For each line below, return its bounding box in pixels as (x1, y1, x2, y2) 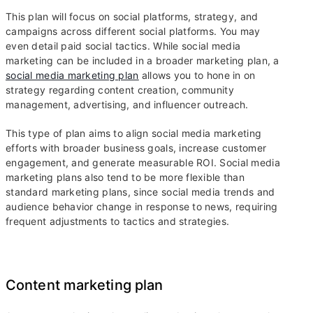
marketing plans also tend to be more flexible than (6, 171, 245, 184)
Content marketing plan (6, 277, 163, 294)
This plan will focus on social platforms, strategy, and (6, 10, 259, 23)
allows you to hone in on (138, 69, 256, 82)
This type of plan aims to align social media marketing (6, 127, 262, 140)
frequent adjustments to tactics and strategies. (6, 215, 233, 228)
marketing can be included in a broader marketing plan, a (6, 54, 279, 67)
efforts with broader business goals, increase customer (6, 142, 267, 154)
